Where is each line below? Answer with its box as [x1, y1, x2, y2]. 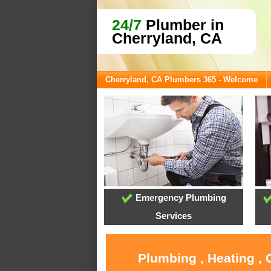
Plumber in [142, 16, 224, 33]
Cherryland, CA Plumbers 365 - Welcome [105, 75, 258, 84]
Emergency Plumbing [132, 192, 226, 203]
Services [155, 211, 192, 221]
